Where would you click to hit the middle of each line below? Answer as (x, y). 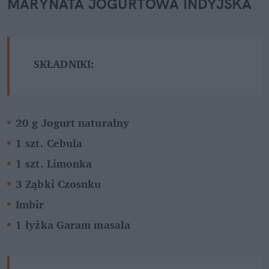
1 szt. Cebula (49, 143)
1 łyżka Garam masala (73, 224)
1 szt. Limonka (54, 163)
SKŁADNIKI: (64, 63)
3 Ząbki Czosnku (59, 183)
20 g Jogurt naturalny (74, 122)
